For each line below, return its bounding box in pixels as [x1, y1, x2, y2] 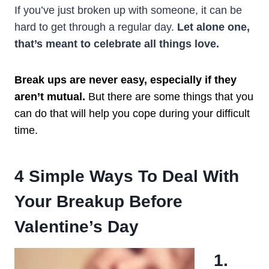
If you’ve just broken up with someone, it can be [14, 4, 242, 16]
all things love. [141, 37, 219, 50]
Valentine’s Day [14, 217, 139, 236]
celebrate [94, 37, 141, 50]
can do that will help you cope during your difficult [14, 107, 250, 119]
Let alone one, [177, 20, 250, 33]
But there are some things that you [88, 90, 253, 103]
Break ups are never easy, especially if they [14, 73, 237, 86]
